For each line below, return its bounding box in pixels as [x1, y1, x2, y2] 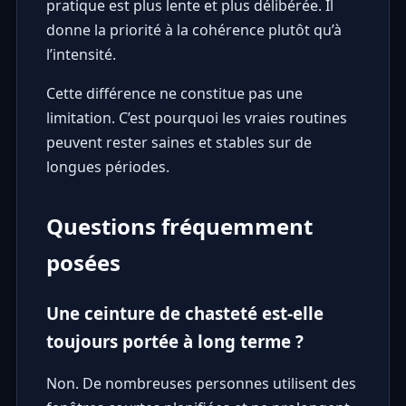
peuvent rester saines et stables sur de [45, 131, 312, 152]
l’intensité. [45, 43, 116, 64]
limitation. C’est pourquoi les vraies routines [45, 107, 347, 128]
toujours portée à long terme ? [45, 329, 304, 353]
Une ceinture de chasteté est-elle [45, 301, 324, 324]
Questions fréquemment [45, 210, 313, 241]
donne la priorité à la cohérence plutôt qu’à [45, 19, 342, 40]
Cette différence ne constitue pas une [45, 82, 303, 103]
